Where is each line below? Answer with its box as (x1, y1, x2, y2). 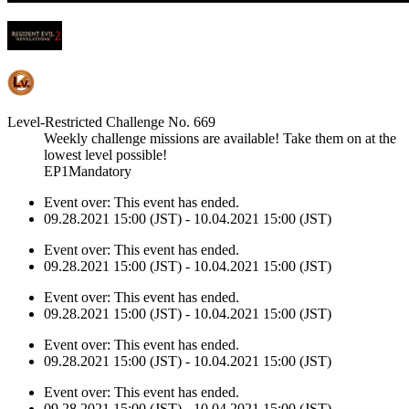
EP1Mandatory (44, 163, 131, 179)
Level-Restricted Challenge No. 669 (7, 113, 215, 130)
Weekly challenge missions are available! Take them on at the (44, 130, 396, 146)
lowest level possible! (44, 146, 167, 163)
